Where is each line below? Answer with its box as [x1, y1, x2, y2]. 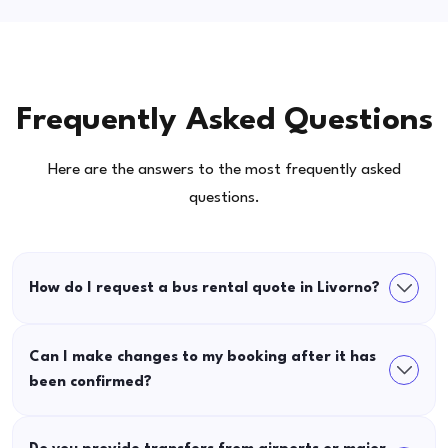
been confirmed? [29, 375, 152, 391]
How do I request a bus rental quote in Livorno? [29, 280, 380, 296]
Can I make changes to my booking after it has [29, 350, 376, 366]
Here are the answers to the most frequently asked [47, 162, 401, 179]
